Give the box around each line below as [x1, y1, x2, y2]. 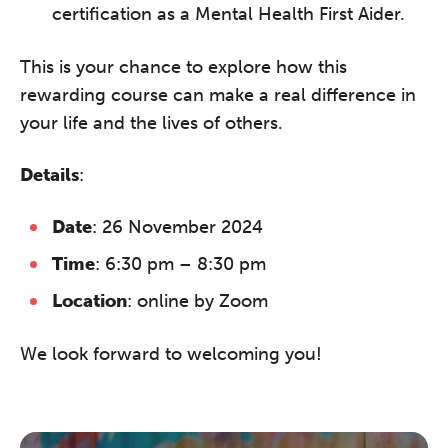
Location [52, 289, 127, 312]
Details [20, 163, 79, 186]
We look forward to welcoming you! [20, 342, 322, 365]
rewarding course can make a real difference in [20, 83, 416, 106]
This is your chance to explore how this [20, 55, 347, 78]
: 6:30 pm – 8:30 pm [95, 252, 266, 275]
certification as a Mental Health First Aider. [52, 2, 405, 25]
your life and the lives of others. [20, 111, 283, 134]
